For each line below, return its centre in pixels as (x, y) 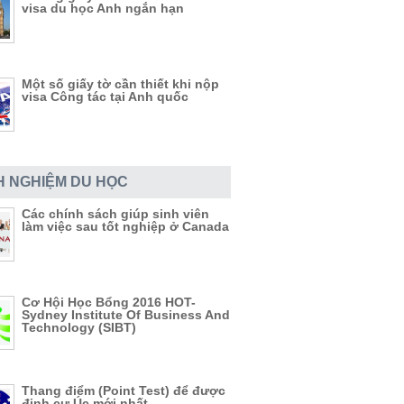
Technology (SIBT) (79, 327)
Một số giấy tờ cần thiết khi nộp (120, 84)
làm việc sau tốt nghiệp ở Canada (125, 226)
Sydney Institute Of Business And (126, 315)
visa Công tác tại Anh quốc (105, 96)
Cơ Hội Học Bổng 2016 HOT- (109, 302)
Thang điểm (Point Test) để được (124, 390)
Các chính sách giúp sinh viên (115, 214)
